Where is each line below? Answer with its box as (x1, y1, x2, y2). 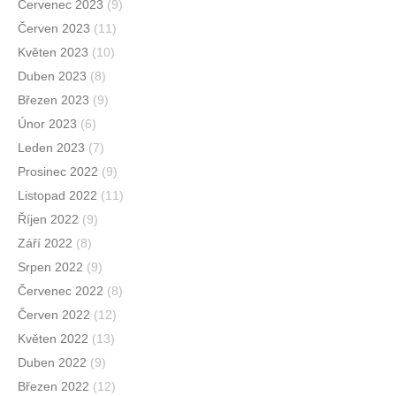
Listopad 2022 (18, 188, 97, 203)
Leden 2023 (18, 141, 85, 156)
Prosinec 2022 (18, 164, 98, 179)
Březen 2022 (18, 379, 89, 394)
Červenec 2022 (18, 284, 103, 299)
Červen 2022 (18, 308, 90, 323)
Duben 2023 (18, 69, 87, 84)
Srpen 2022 (18, 260, 83, 275)
